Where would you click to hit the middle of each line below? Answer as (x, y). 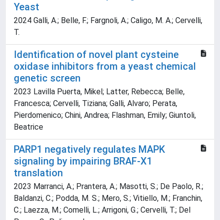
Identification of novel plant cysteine (96, 55)
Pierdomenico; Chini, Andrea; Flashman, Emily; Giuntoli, (105, 115)
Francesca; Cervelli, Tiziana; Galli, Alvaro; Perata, (96, 104)
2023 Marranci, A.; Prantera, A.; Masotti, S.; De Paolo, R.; (109, 187)
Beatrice (28, 127)
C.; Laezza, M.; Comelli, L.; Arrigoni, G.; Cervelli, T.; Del (102, 210)
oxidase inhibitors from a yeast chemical (105, 67)
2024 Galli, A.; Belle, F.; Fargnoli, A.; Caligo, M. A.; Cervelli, (108, 21)
